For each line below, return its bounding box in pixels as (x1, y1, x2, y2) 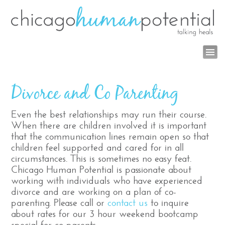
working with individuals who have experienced (11, 175, 203, 186)
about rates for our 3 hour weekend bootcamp (11, 208, 199, 219)
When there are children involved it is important (11, 120, 207, 131)
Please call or (54, 197, 108, 208)
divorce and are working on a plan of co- (11, 186, 177, 197)
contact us (107, 197, 148, 208)
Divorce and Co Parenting (11, 84, 179, 102)
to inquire (148, 197, 189, 208)
